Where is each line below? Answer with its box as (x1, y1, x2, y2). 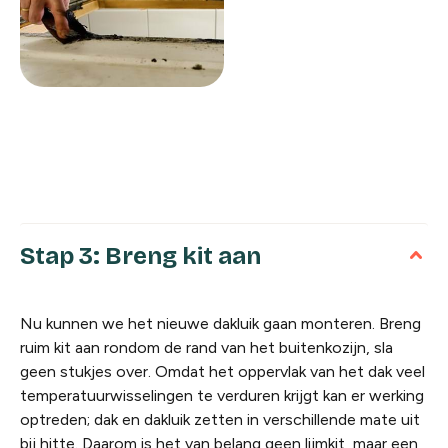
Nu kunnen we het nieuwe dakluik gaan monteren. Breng (20, 314, 421, 334)
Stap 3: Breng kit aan (20, 242, 261, 271)
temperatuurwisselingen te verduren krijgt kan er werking (20, 386, 424, 406)
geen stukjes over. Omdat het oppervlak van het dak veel (20, 362, 425, 382)
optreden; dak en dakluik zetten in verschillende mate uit (20, 410, 420, 430)
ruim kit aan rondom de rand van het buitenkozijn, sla (20, 338, 393, 358)
